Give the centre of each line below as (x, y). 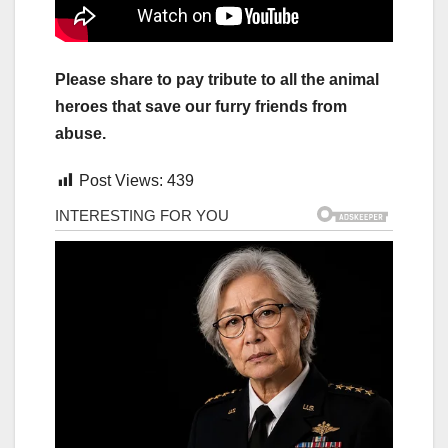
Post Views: (121, 180)
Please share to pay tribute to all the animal (217, 79)
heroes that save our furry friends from (201, 106)
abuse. (80, 133)
